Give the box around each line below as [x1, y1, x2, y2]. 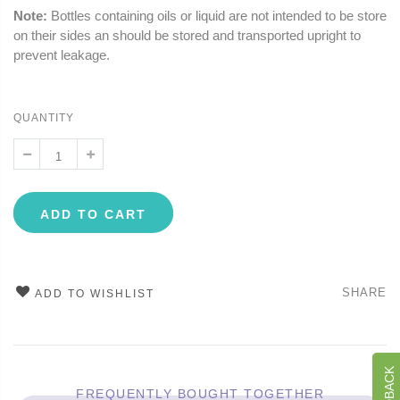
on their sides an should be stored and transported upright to [13, 28, 361, 44]
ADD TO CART [40, 207, 146, 222]
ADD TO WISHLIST [35, 287, 154, 300]
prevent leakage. [13, 47, 110, 63]
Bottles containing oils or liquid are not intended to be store [47, 8, 387, 24]
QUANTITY [13, 112, 74, 125]
